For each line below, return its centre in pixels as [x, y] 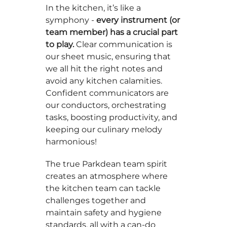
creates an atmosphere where [107, 176]
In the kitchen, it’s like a [93, 8]
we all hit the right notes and [104, 69]
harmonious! [71, 142]
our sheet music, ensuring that [108, 56]
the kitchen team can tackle [103, 188]
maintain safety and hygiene [104, 213]
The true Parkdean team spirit [106, 164]
